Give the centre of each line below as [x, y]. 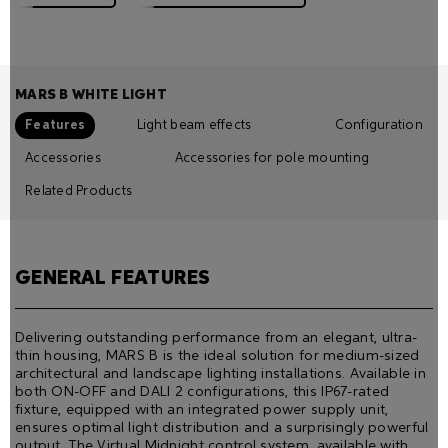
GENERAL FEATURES [113, 277]
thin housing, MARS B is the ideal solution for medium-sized [217, 355]
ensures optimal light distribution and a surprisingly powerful [222, 427]
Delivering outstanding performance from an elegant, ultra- [216, 337]
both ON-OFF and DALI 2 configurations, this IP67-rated [202, 391]
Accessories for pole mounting [272, 158]
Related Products [79, 191]
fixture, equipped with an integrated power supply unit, [202, 409]
